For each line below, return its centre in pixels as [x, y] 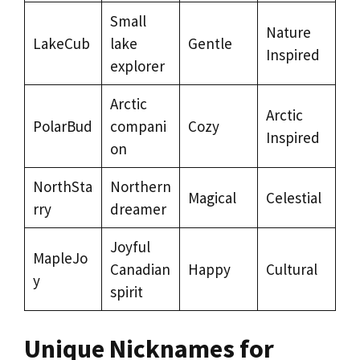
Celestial [293, 197]
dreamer [138, 209]
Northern [140, 186]
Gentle [210, 43]
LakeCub [61, 43]
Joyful [130, 246]
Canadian [140, 269]
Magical [212, 197]
